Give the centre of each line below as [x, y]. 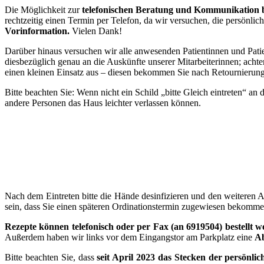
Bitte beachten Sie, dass [51, 258]
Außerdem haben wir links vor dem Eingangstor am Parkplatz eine [130, 237]
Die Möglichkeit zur [42, 10]
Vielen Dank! [96, 31]
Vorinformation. [37, 31]
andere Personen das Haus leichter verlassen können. [104, 103]
